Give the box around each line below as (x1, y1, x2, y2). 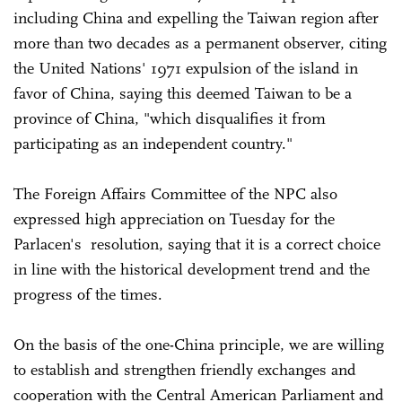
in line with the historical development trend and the (13, 258, 370, 279)
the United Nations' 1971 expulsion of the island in (13, 57, 358, 78)
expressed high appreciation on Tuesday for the (13, 208, 335, 229)
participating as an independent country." (13, 133, 293, 153)
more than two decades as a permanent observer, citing (13, 32, 387, 53)
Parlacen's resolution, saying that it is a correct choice (13, 233, 380, 254)
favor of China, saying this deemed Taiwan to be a (13, 83, 352, 103)
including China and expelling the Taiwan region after (13, 7, 379, 28)
